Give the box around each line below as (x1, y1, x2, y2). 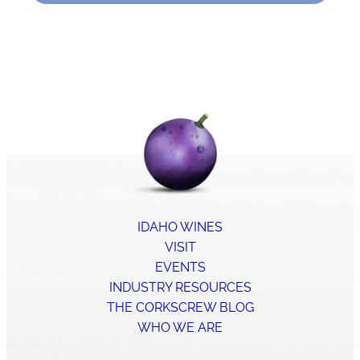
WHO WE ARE (137, 319, 223, 335)
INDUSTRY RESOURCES (108, 279, 252, 295)
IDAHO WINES (137, 219, 223, 235)
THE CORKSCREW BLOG (106, 299, 254, 315)
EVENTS (154, 259, 206, 275)
